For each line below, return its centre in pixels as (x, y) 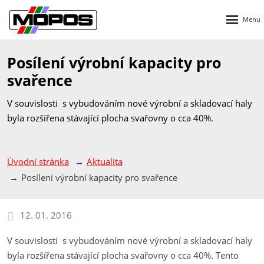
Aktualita (105, 162)
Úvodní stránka (38, 162)
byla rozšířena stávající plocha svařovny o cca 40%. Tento (123, 255)
